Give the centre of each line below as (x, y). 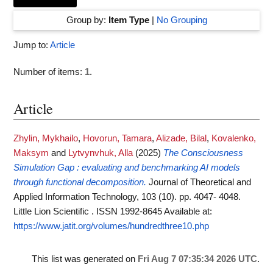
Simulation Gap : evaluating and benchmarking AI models (127, 168)
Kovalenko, (234, 138)
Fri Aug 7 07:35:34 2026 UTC (197, 259)
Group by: (87, 20)
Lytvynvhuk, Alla (101, 153)
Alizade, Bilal (181, 138)
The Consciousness (203, 153)
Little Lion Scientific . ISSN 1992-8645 (89, 211)
